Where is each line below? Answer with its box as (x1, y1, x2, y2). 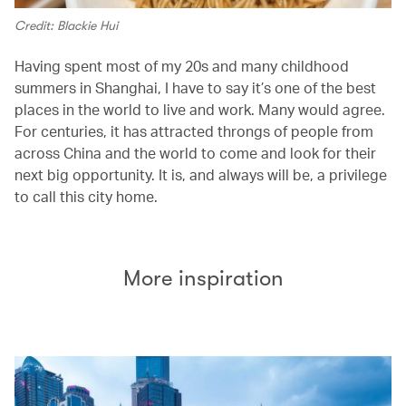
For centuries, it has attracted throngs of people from (14, 121, 373, 140)
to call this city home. (14, 186, 158, 206)
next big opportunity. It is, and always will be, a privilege (14, 164, 387, 184)
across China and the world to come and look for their (14, 142, 376, 162)
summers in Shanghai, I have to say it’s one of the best (14, 77, 376, 97)
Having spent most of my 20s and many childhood (14, 55, 349, 75)
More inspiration (122, 265, 284, 291)
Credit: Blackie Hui (14, 17, 118, 33)
